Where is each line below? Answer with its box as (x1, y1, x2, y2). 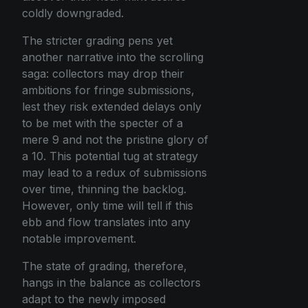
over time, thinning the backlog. (22, 181, 186, 196)
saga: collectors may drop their (22, 66, 184, 80)
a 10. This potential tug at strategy (22, 148, 198, 163)
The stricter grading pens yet (22, 33, 173, 47)
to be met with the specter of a (22, 115, 183, 130)
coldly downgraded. (22, 5, 124, 20)
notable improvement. (22, 231, 136, 245)
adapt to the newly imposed (22, 291, 166, 306)
